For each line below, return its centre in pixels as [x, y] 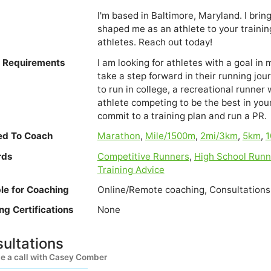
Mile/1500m [170, 136]
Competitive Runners [143, 156]
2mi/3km [219, 136]
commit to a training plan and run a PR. [182, 116]
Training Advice [131, 169]
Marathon [119, 136]
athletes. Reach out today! [155, 42]
